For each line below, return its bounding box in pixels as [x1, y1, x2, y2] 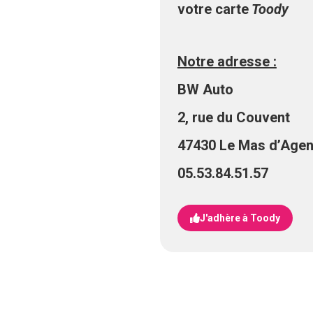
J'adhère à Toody [199, 212, 280, 224]
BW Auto [177, 81, 233, 98]
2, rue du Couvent [177, 109, 290, 126]
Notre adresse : [177, 53, 277, 70]
